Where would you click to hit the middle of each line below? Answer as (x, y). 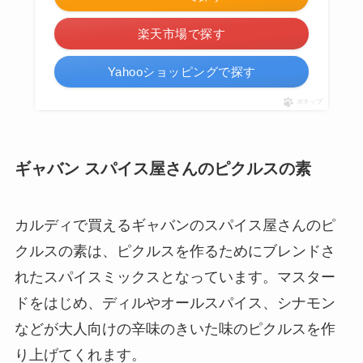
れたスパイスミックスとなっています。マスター (175, 277)
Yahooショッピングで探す (181, 72)
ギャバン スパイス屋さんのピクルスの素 (162, 169)
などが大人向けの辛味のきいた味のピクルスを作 (175, 329)
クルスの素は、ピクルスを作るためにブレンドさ (175, 251)
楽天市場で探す (181, 34)
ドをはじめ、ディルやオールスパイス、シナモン (175, 303)
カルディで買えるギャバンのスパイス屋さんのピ (175, 225)
